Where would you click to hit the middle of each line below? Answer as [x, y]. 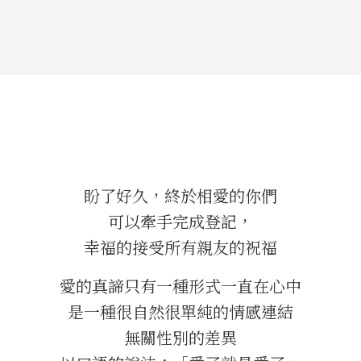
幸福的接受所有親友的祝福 [180, 247]
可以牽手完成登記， [180, 221]
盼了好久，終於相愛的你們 [180, 195]
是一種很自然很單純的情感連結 [180, 311]
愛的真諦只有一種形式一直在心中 [180, 285]
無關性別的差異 [180, 337]
